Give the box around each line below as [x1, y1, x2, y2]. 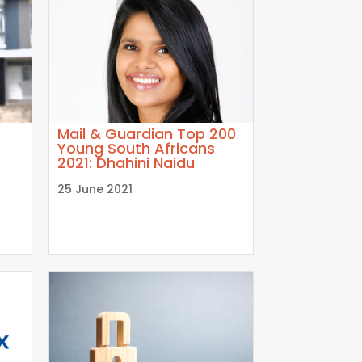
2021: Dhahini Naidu [57, 152, 195, 173]
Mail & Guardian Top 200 [57, 123, 236, 144]
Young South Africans [57, 137, 215, 158]
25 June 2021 [57, 180, 133, 197]
